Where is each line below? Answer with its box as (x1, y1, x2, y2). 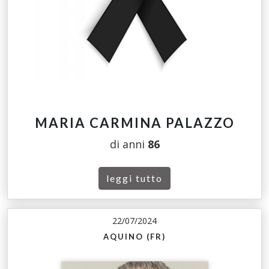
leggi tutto (106, 172, 163, 184)
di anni (109, 137, 148, 152)
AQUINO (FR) (103, 232, 166, 242)
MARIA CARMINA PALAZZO (34, 115, 235, 131)
